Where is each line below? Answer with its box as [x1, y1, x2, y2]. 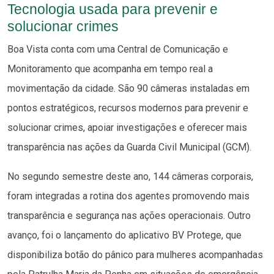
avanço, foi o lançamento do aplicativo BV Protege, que [7, 229, 242, 241]
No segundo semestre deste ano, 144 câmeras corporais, [7, 170, 253, 182]
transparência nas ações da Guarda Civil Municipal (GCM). [7, 141, 251, 153]
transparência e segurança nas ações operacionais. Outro [7, 209, 251, 221]
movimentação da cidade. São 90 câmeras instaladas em [7, 82, 250, 94]
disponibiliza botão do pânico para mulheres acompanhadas [7, 248, 263, 261]
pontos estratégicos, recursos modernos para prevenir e [7, 102, 248, 114]
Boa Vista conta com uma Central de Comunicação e [7, 43, 228, 55]
